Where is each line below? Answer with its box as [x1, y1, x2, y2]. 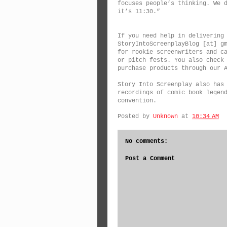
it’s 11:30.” [118, 8, 160, 15]
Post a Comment [125, 155, 175, 162]
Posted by [118, 112, 153, 120]
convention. [118, 97, 157, 104]
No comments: [125, 138, 168, 145]
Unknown [153, 112, 178, 120]
